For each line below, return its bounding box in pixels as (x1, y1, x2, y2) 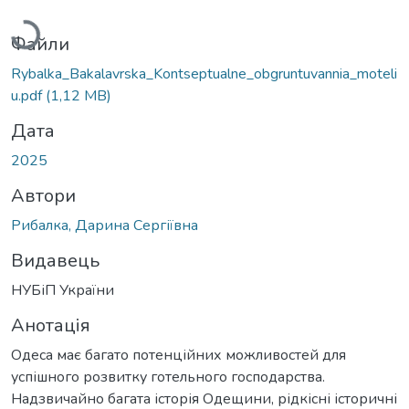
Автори (11, 183, 76, 208)
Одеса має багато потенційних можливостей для (11, 344, 346, 365)
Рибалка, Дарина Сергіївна (11, 215, 198, 236)
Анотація (11, 312, 90, 338)
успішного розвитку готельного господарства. (11, 366, 325, 387)
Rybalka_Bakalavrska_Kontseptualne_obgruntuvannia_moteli (11, 63, 397, 84)
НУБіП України (11, 279, 114, 300)
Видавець (11, 247, 100, 273)
